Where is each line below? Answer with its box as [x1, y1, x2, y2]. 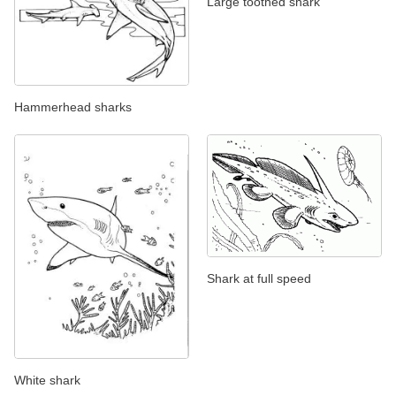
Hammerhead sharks [14, 99, 132, 114]
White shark [14, 373, 80, 388]
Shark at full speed [207, 270, 311, 286]
